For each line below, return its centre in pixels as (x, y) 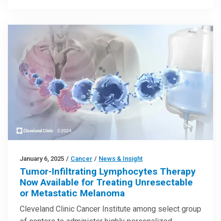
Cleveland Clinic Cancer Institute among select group (110, 209)
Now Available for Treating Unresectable (106, 182)
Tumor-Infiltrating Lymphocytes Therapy (108, 171)
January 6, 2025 (42, 158)
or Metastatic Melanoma (72, 193)
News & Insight (121, 158)
